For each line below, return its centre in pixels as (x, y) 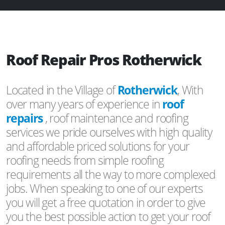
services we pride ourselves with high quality (109, 132)
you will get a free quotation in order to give (106, 202)
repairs (26, 118)
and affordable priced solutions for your (98, 146)
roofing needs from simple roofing (85, 160)
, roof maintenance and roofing (117, 118)
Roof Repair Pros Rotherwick (104, 59)
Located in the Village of (62, 90)
